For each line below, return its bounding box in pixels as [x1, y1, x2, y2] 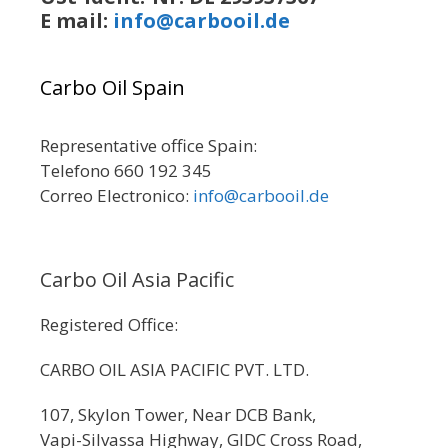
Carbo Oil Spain [40, 74, 185, 102]
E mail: [40, 7, 113, 35]
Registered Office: [40, 313, 178, 337]
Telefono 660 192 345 [40, 159, 212, 183]
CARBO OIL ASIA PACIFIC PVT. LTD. [40, 358, 309, 382]
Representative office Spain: [40, 134, 257, 158]
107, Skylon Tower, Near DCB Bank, [40, 403, 320, 427]
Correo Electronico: [40, 184, 193, 208]
